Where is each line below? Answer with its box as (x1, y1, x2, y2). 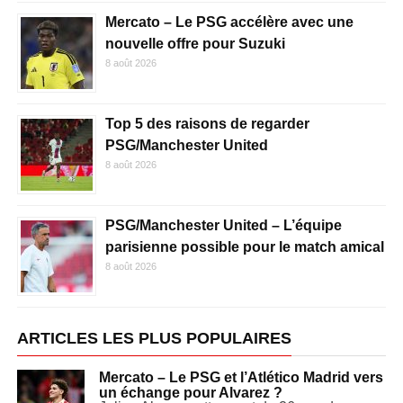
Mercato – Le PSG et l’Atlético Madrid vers (98, 370, 383, 386)
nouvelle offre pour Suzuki (104, 36, 285, 52)
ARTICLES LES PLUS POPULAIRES (16, 329, 291, 348)
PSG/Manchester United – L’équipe (104, 218, 342, 234)
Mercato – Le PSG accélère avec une (104, 14, 354, 31)
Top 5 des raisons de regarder (104, 116, 309, 132)
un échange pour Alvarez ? (98, 385, 282, 401)
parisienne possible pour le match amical (104, 239, 384, 255)
